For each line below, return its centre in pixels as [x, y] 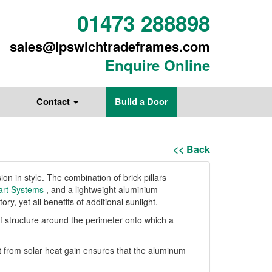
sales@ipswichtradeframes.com [110, 46]
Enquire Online [158, 65]
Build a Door [141, 102]
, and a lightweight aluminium [101, 189]
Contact [54, 102]
